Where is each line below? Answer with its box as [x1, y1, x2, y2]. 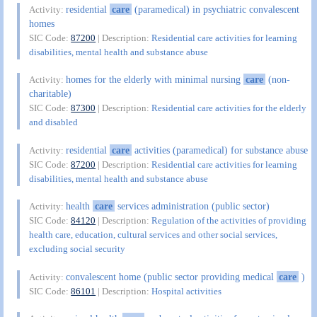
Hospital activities [151, 285, 222, 296]
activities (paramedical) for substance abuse [131, 144, 308, 156]
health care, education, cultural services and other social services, [29, 229, 278, 241]
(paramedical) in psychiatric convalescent [131, 3, 299, 15]
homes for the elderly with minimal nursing [66, 74, 244, 86]
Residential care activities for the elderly [151, 103, 307, 114]
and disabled [29, 117, 79, 128]
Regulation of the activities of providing [151, 215, 307, 226]
